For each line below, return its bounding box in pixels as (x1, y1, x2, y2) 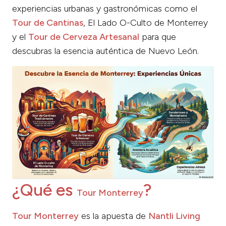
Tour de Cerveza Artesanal (28, 31, 139, 42)
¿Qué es (12, 180, 77, 200)
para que (139, 31, 176, 42)
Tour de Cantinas (12, 17, 83, 28)
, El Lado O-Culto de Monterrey (83, 17, 208, 28)
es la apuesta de (79, 210, 148, 222)
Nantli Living (148, 210, 200, 222)
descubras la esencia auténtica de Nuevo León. (12, 45, 199, 56)
